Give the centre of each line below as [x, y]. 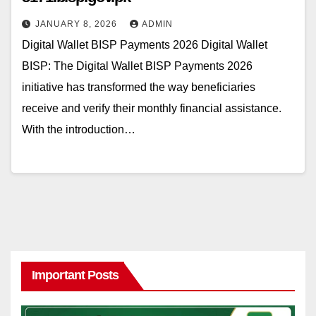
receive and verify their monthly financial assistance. [152, 109]
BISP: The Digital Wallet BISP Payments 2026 [137, 66]
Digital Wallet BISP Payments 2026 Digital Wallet [145, 45]
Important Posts [75, 275]
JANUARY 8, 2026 [78, 24]
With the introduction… [79, 130]
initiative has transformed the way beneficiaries [139, 87]
